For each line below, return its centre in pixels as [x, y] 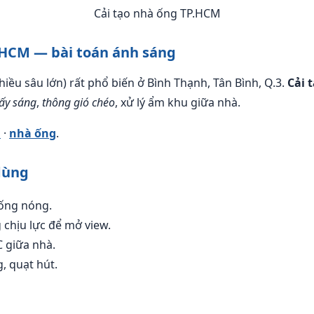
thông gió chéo [78, 102]
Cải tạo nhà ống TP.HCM [157, 13]
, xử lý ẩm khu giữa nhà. [178, 102]
